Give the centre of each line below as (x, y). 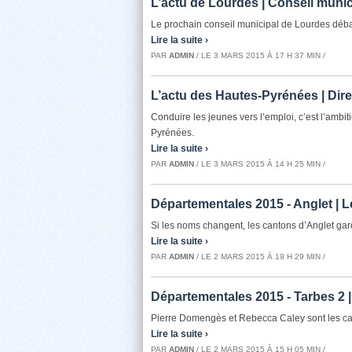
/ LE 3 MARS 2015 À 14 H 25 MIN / (260, 164)
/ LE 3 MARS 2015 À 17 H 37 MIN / (260, 55)
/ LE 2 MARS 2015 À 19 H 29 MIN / (260, 257)
